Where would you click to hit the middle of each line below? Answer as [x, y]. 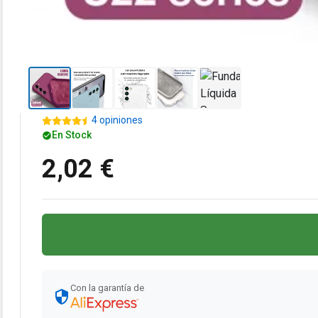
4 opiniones [117, 120]
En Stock [72, 135]
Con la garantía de [107, 288]
